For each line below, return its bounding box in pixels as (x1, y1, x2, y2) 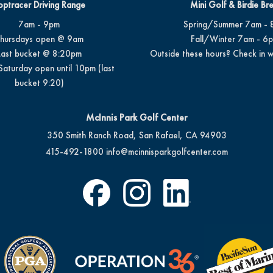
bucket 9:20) (14, 77, 64, 89)
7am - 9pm (18, 18, 60, 30)
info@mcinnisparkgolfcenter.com (105, 146, 228, 158)
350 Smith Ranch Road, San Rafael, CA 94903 (46, 129, 227, 141)
